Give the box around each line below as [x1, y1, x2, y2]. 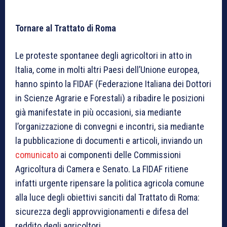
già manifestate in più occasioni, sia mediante [15, 107, 181, 118]
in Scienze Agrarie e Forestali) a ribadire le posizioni [15, 93, 205, 104]
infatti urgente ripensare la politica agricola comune [15, 178, 204, 189]
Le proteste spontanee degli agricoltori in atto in [15, 50, 192, 61]
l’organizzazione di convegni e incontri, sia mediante [15, 121, 204, 132]
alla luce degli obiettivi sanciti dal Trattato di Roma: [15, 192, 200, 203]
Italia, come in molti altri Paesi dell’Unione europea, [15, 64, 199, 75]
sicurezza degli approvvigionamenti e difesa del [15, 206, 188, 217]
